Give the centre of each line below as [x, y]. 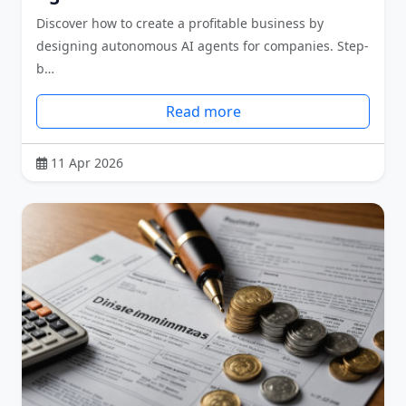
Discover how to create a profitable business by [180, 23]
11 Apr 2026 [87, 162]
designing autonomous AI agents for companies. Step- [203, 45]
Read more [203, 111]
